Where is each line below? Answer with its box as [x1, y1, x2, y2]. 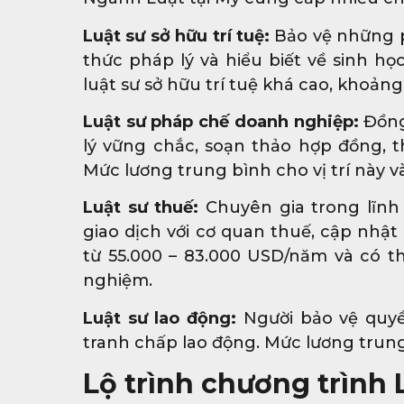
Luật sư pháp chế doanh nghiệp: [83, 111, 359, 132]
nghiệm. [83, 271, 152, 291]
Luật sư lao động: [83, 308, 237, 328]
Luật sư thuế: [83, 197, 199, 218]
